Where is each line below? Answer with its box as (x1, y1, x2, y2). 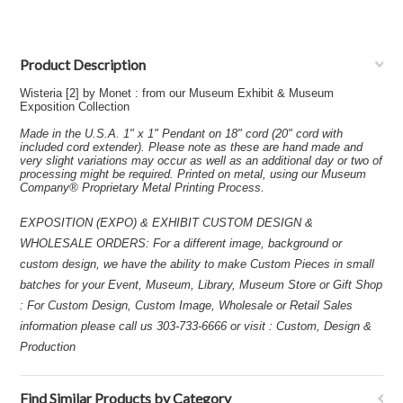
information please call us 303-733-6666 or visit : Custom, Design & (20, 319, 372, 333)
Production (20, 340, 76, 354)
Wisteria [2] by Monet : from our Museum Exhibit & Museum (20, 86, 335, 100)
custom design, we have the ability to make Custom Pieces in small (20, 257, 375, 271)
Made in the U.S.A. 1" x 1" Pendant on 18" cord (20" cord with (20, 127, 344, 140)
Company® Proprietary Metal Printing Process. (20, 181, 265, 194)
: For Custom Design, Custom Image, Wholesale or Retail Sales (20, 299, 354, 312)
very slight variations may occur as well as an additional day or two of (20, 154, 383, 167)
